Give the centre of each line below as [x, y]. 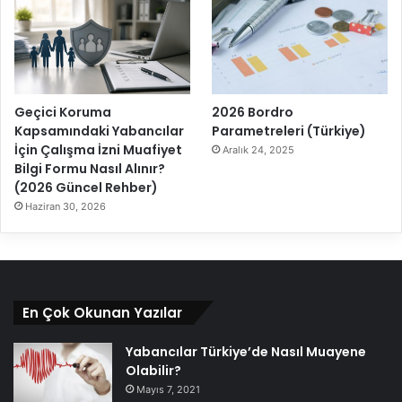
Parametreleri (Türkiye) [289, 131]
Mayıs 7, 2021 [168, 390]
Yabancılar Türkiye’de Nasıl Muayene [246, 352]
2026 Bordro [253, 113]
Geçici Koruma [63, 113]
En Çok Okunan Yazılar [102, 313]
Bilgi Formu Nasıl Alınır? [90, 169]
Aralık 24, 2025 [259, 150]
